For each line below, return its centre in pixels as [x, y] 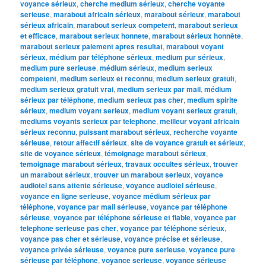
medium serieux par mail [159, 89]
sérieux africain [47, 25]
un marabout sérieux [56, 174]
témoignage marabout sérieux [156, 153]
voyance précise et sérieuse [172, 238]
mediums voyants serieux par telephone [88, 121]
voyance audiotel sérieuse [171, 185]
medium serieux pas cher [141, 99]
